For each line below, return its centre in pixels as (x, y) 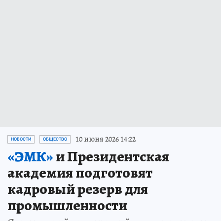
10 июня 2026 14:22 (106, 139)
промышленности (67, 205)
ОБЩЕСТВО (55, 139)
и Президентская (111, 156)
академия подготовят (80, 173)
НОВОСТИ (21, 139)
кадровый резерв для (78, 189)
